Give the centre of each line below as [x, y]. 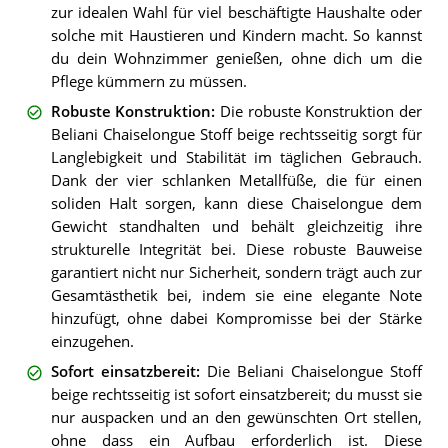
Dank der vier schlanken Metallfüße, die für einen [236, 181]
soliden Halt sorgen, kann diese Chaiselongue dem [236, 204]
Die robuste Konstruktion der [321, 112]
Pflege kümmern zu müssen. [148, 81]
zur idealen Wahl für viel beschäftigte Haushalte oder [236, 12]
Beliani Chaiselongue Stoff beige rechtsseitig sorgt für [236, 135]
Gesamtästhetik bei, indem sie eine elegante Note [236, 296]
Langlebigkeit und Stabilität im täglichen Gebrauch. [236, 158]
